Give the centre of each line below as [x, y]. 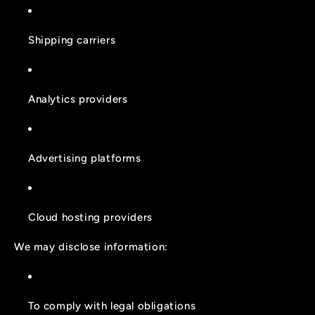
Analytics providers [78, 99]
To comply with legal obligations [112, 306]
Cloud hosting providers [90, 217]
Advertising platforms [85, 158]
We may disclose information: [91, 246]
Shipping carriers [72, 40]
